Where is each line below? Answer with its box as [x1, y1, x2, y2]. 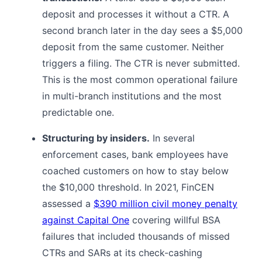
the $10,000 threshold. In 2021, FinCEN [42, 181, 214, 194]
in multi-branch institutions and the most [42, 90, 222, 102]
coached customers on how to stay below [42, 165, 229, 177]
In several [150, 132, 195, 144]
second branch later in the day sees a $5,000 [42, 25, 243, 37]
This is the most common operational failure [42, 74, 237, 86]
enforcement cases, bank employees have [42, 149, 228, 161]
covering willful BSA [129, 214, 220, 226]
